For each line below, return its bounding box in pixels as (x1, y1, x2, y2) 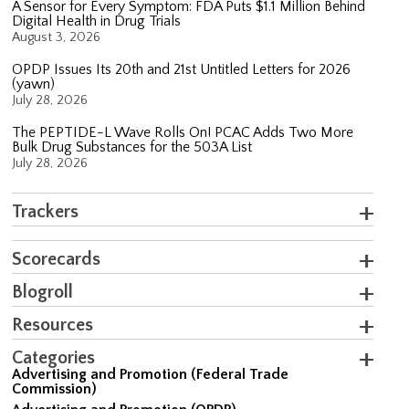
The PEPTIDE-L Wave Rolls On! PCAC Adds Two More (12, 123, 354, 141)
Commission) (12, 380, 98, 397)
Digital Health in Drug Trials (12, 12, 182, 29)
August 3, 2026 (12, 29, 101, 45)
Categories (12, 347, 96, 368)
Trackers (12, 201, 79, 222)
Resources (12, 314, 94, 335)
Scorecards (12, 248, 101, 269)
